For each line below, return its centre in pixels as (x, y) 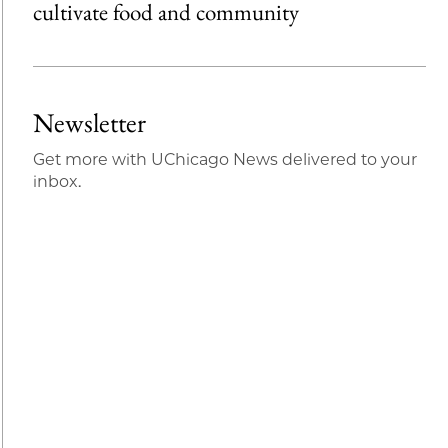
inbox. (56, 182)
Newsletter (89, 123)
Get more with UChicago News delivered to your (224, 160)
